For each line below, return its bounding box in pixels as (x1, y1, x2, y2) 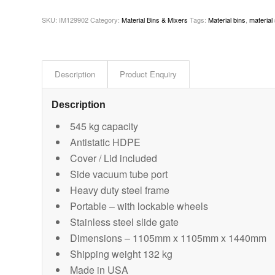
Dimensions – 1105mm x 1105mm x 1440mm (70, 231, 267, 246)
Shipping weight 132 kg (70, 247, 173, 261)
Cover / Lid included (70, 151, 158, 166)
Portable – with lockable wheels (70, 199, 209, 214)
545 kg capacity (70, 119, 139, 134)
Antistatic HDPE (70, 135, 141, 150)
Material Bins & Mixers (122, 15, 188, 25)
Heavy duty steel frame (70, 183, 170, 198)
